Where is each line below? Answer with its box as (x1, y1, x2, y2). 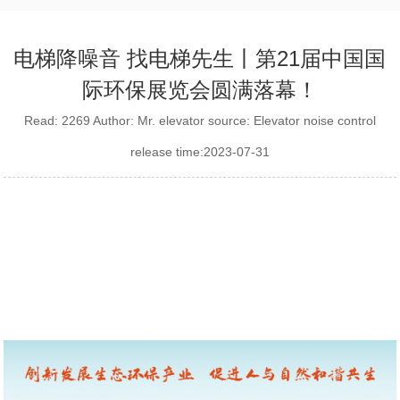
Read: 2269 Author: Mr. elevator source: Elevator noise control (23, 112, 376, 128)
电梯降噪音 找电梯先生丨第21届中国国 (13, 46, 387, 71)
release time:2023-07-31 (129, 144, 270, 159)
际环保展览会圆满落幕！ (81, 77, 318, 102)
